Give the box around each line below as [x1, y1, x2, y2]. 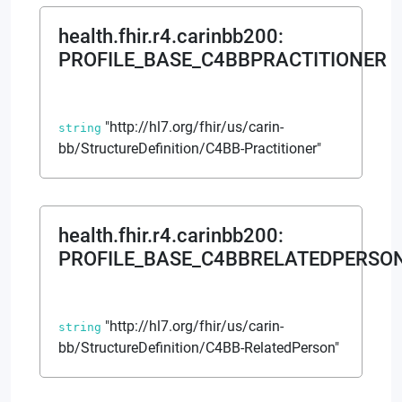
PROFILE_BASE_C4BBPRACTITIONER [58, 48, 387, 71]
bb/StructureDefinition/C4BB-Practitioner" [58, 139, 321, 157]
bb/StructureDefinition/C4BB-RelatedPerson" [58, 338, 339, 356]
